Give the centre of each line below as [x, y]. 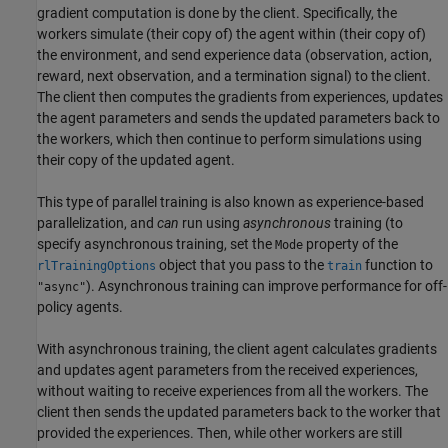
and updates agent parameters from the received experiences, [227, 370]
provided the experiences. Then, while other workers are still [219, 433]
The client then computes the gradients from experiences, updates [240, 97]
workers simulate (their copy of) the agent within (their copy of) [231, 34]
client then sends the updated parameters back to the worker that [239, 412]
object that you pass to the [241, 265]
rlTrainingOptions [96, 266]
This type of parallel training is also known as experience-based [230, 202]
